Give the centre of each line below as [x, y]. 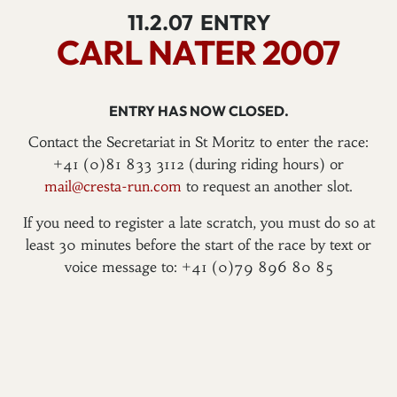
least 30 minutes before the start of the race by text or [198, 245]
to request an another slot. [267, 186]
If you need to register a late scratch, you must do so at [198, 222]
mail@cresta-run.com [113, 186]
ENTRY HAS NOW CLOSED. [198, 111]
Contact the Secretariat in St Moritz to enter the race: [198, 142]
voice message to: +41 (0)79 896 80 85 [198, 267]
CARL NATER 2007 [198, 52]
